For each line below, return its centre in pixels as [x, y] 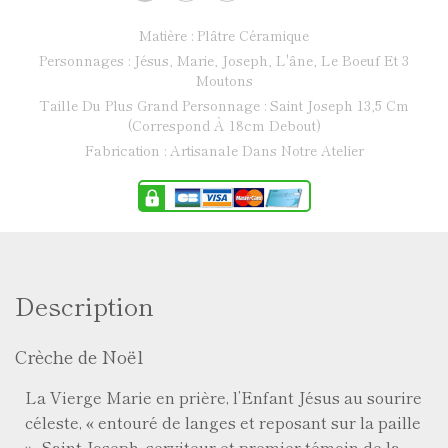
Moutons [224, 80]
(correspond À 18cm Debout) [224, 125]
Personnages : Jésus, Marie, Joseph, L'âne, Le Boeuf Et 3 [224, 60]
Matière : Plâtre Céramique [224, 35]
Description [84, 305]
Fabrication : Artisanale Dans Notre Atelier [224, 150]
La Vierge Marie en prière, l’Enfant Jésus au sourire [223, 396]
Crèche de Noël [79, 355]
